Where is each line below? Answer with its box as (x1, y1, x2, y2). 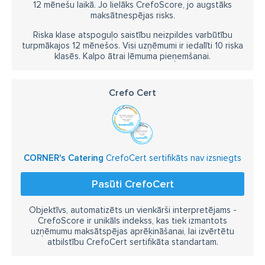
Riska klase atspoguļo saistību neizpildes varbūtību (33, 29, 232, 40)
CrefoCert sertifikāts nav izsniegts (104, 152, 241, 163)
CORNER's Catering (24, 152, 104, 163)
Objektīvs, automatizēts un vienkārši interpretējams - (28, 204, 237, 215)
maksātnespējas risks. (90, 9, 175, 21)
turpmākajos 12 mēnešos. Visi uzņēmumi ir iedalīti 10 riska (22, 40, 243, 51)
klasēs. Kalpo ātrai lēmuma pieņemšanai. (54, 50, 211, 62)
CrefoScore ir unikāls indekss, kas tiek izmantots (38, 215, 227, 226)
